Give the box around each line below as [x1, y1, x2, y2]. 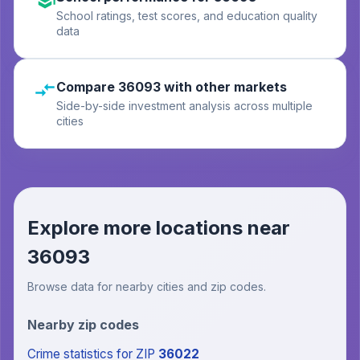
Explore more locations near [27, 216, 290, 239]
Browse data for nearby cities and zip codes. [27, 280, 266, 293]
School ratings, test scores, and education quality [56, 9, 317, 22]
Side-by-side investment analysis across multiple [56, 99, 313, 112]
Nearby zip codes [27, 317, 139, 333]
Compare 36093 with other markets [56, 79, 287, 95]
